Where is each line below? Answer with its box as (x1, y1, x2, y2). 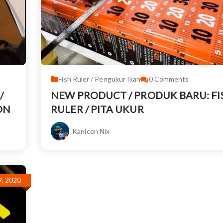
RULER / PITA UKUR (51, 103, 144, 115)
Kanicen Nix (72, 127, 110, 136)
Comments (154, 75, 189, 84)
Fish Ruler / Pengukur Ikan (58, 75, 141, 84)
